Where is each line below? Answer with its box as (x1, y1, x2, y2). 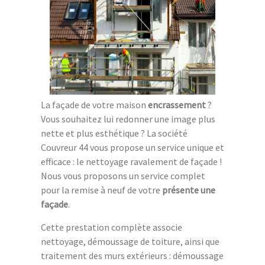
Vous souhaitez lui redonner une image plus (41, 113, 215, 125)
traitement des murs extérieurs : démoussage (41, 250, 224, 262)
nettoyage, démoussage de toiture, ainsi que (41, 235, 219, 248)
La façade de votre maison (41, 99, 148, 111)
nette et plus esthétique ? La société (41, 127, 188, 140)
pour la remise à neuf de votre (41, 184, 162, 196)
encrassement (148, 99, 206, 111)
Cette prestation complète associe (41, 221, 182, 234)
